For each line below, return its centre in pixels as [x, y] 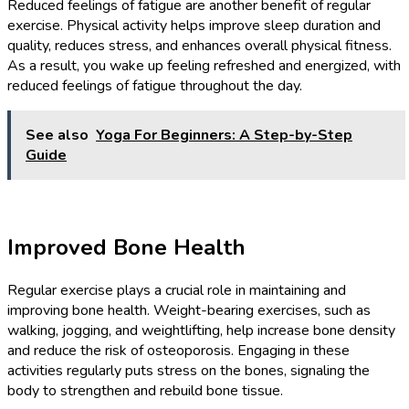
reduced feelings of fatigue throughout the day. [155, 86]
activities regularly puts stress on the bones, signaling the [189, 371]
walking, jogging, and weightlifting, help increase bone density [201, 331]
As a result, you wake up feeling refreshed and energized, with [204, 66]
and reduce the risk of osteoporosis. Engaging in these [178, 351]
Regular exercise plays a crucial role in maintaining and [177, 291]
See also [57, 136]
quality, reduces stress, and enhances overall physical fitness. [199, 46]
